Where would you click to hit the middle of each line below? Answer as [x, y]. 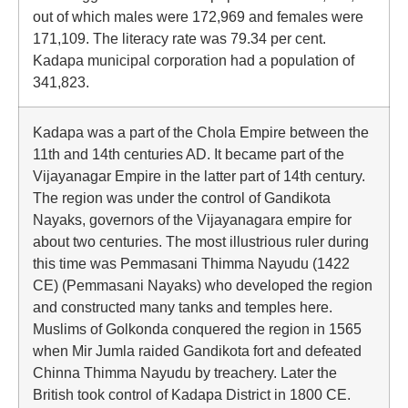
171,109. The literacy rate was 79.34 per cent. [179, 38]
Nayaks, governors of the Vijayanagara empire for [192, 219]
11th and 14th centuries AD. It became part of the [189, 154]
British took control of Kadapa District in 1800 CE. [192, 394]
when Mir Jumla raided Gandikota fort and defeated [197, 351]
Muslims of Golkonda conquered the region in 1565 [197, 329]
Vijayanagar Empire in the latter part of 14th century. [199, 176]
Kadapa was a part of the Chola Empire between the [201, 132]
